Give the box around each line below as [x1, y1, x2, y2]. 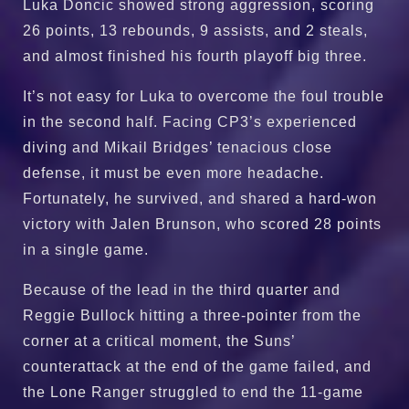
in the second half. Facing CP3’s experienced [23, 113, 357, 130]
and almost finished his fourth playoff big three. [23, 47, 367, 64]
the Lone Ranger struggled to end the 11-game [23, 383, 363, 400]
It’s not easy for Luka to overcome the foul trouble [23, 88, 384, 104]
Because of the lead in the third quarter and [23, 281, 341, 298]
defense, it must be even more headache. [23, 164, 324, 181]
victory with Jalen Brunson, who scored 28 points [23, 215, 382, 232]
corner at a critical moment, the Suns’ [23, 332, 295, 349]
